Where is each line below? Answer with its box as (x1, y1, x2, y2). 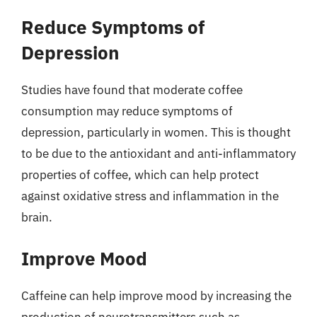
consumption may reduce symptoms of (21, 103, 233, 119)
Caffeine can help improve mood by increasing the (21, 288, 292, 304)
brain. (21, 209, 52, 225)
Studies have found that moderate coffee (21, 81, 243, 98)
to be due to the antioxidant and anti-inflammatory (21, 145, 296, 161)
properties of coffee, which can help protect (21, 166, 259, 183)
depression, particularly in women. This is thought (21, 124, 291, 140)
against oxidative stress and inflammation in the (21, 188, 279, 204)
